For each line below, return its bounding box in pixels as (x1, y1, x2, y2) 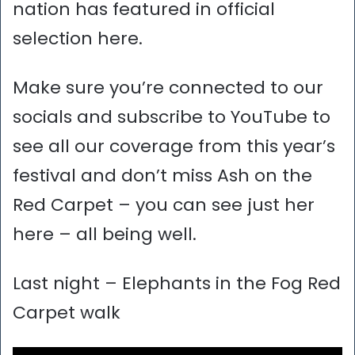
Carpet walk (13, 300, 120, 326)
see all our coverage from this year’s (13, 134, 335, 159)
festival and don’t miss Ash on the (13, 163, 312, 189)
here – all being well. (13, 222, 197, 247)
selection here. (13, 26, 143, 52)
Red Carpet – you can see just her (13, 193, 315, 218)
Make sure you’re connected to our (13, 75, 323, 101)
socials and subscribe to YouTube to (13, 105, 330, 130)
